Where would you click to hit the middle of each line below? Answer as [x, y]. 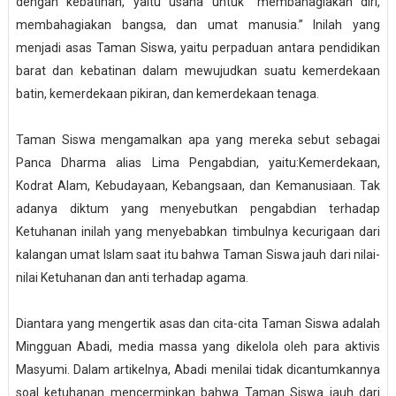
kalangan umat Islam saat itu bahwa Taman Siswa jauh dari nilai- [198, 255]
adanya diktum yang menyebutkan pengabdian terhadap [198, 209]
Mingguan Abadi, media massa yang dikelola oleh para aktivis [198, 347]
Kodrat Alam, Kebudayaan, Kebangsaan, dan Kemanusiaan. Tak [198, 186]
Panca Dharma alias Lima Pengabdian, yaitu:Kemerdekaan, [198, 163]
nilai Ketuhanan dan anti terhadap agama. [132, 278]
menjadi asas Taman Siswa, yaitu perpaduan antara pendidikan [198, 48]
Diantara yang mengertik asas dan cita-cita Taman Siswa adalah [198, 324]
